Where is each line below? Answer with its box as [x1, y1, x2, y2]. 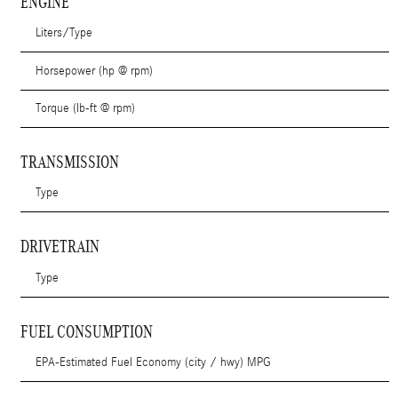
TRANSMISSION [20, 153, 120, 172]
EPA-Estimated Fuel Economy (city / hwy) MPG [36, 355, 272, 370]
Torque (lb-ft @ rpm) [36, 100, 136, 115]
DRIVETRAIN [20, 237, 100, 257]
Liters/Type [36, 26, 93, 41]
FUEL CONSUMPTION [20, 322, 154, 341]
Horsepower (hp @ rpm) [36, 63, 154, 78]
